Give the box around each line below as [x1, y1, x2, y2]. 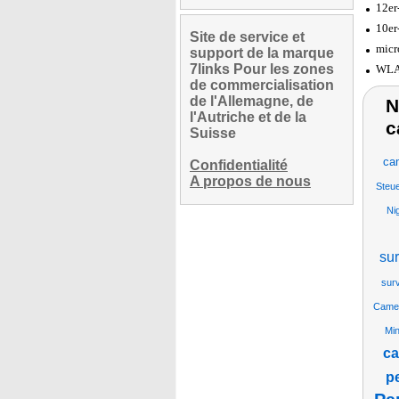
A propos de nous [190, 174, 311, 189]
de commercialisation [190, 77, 334, 93]
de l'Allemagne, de [190, 94, 313, 109]
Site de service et [190, 29, 305, 45]
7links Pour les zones [190, 61, 334, 77]
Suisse [190, 126, 236, 141]
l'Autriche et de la [190, 110, 306, 125]
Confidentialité [190, 158, 288, 173]
